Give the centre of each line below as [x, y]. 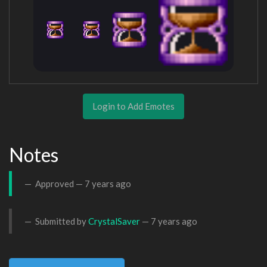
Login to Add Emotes [133, 106]
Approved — [59, 183]
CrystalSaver [114, 221]
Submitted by [61, 221]
